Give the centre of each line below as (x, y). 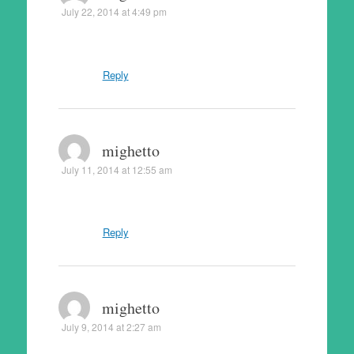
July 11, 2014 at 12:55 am (117, 169)
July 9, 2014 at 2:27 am (111, 327)
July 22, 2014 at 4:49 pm (114, 11)
